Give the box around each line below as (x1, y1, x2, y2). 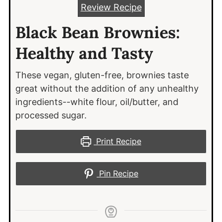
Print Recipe (94, 136, 142, 147)
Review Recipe (80, 2, 142, 13)
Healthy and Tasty (15, 43, 153, 64)
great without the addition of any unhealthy (15, 83, 199, 94)
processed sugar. (15, 110, 87, 121)
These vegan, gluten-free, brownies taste (15, 70, 189, 81)
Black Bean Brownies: (15, 22, 180, 43)
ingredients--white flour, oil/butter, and (15, 97, 178, 108)
